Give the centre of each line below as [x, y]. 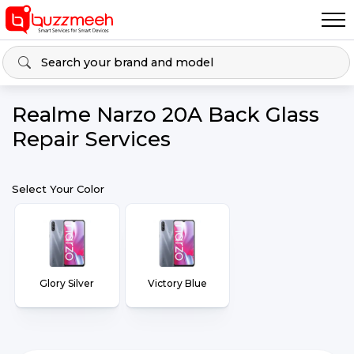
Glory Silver [67, 283]
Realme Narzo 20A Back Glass [166, 115]
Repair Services [91, 139]
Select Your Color [58, 189]
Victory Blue [177, 283]
